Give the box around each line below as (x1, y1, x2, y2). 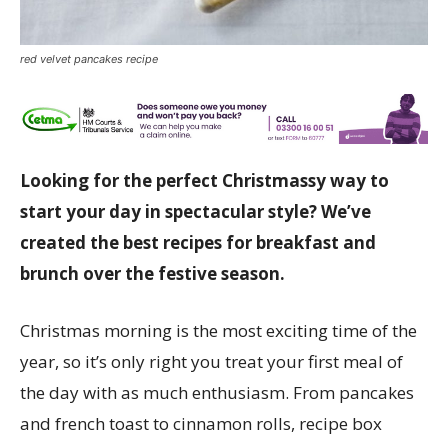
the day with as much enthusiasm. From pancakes (20, 381, 414, 405)
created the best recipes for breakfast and (20, 231, 376, 255)
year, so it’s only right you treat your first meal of (20, 350, 403, 374)
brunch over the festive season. (20, 262, 285, 286)
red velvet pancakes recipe (20, 51, 158, 66)
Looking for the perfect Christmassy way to (20, 169, 389, 193)
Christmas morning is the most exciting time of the (20, 319, 417, 343)
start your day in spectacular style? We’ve (20, 200, 371, 224)
